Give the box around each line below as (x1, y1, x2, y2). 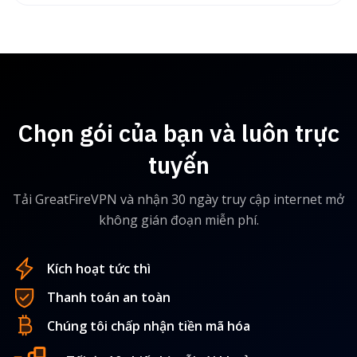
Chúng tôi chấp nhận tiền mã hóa (47, 316, 250, 335)
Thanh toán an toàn (47, 288, 171, 306)
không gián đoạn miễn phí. (98, 210, 259, 229)
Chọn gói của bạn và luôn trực (18, 116, 339, 148)
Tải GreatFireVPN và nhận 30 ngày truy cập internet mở (13, 190, 344, 208)
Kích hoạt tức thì (47, 260, 151, 278)
